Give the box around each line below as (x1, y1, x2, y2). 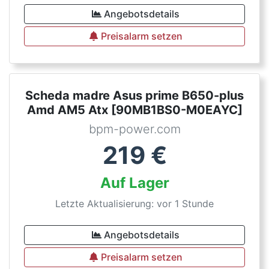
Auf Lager (100, 174, 169, 192)
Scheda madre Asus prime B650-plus (25, 88, 244, 103)
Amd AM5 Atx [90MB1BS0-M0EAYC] (26, 103, 243, 117)
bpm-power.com (88, 122, 181, 136)
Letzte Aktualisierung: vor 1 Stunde (55, 198, 214, 210)
